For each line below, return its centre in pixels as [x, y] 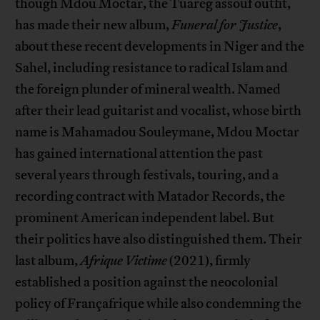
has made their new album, [94, 25]
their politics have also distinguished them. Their [159, 240]
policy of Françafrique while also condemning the [159, 304]
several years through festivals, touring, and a [147, 175]
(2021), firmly [210, 261]
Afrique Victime [125, 261]
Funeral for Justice [225, 25]
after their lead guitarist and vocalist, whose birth [159, 111]
